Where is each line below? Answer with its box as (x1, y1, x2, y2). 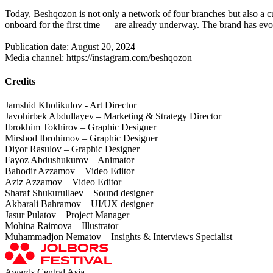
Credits (5, 76, 35, 87)
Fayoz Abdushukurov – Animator (5, 155, 134, 166)
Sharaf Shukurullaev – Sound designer (5, 188, 153, 199)
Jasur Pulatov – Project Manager (5, 210, 129, 221)
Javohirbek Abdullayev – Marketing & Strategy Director (5, 111, 221, 122)
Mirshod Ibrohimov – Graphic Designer (5, 133, 158, 144)
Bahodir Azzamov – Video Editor (5, 166, 134, 177)
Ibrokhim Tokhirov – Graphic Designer (5, 122, 156, 133)
